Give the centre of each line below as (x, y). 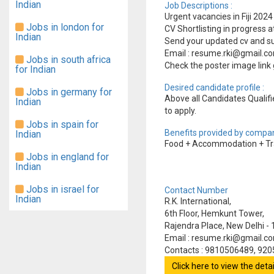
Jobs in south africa (67, 60)
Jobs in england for (66, 157)
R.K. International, (199, 201)
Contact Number (196, 190)
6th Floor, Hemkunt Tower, (215, 213)
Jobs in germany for (68, 92)
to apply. (180, 111)
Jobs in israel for (61, 189)
